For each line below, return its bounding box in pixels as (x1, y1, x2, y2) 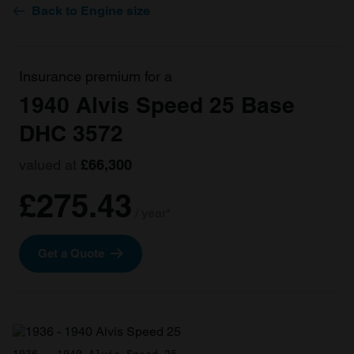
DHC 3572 (19, 120, 123, 146)
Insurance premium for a (19, 68, 172, 85)
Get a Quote (38, 247, 104, 260)
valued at (19, 156, 81, 173)
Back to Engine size (32, 3, 150, 18)
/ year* (135, 205, 171, 220)
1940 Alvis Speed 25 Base (19, 92, 295, 118)
